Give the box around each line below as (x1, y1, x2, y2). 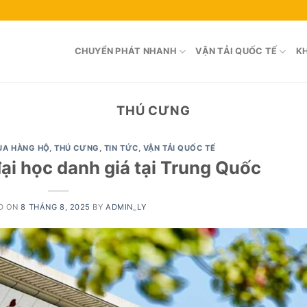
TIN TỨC (103, 143, 138, 153)
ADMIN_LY (106, 201, 147, 212)
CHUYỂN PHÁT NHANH (74, 46, 177, 56)
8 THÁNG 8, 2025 (21, 201, 90, 212)
